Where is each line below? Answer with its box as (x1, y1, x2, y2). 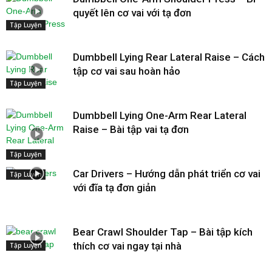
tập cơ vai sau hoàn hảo (73, 64, 180, 77)
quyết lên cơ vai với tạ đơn (73, 6, 191, 19)
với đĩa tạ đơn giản (73, 181, 156, 194)
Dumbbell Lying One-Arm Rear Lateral (73, 109, 246, 121)
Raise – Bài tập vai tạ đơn (73, 123, 189, 135)
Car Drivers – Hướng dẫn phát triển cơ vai (73, 167, 260, 180)
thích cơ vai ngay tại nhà (73, 239, 182, 252)
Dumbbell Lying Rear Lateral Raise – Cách (73, 50, 265, 63)
